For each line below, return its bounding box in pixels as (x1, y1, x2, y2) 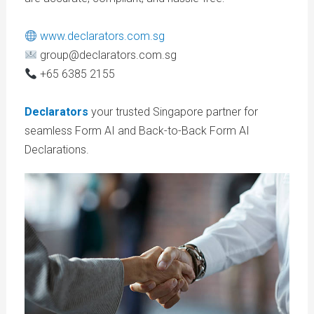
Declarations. (24, 143, 89, 157)
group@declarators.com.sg (36, 48, 177, 62)
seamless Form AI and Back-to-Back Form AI (24, 124, 250, 138)
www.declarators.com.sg (39, 29, 165, 43)
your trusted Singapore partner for (90, 105, 258, 119)
